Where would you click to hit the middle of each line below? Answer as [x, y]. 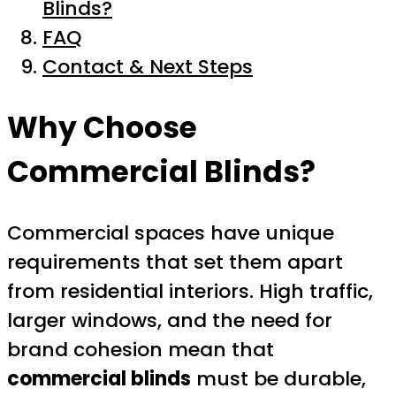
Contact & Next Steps [148, 67]
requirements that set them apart [175, 262]
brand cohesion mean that [141, 349]
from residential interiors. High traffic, [190, 291]
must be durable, [278, 378]
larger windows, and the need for [170, 320]
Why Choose [102, 127]
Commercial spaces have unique [171, 232]
